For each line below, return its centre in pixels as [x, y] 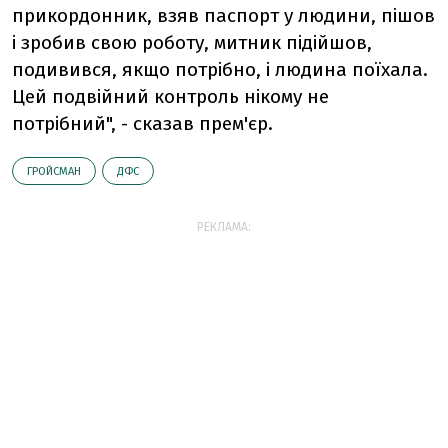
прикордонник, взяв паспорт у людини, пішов [223, 15]
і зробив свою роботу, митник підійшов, [192, 42]
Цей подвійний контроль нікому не [170, 96]
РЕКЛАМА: [224, 227]
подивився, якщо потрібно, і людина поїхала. [220, 69]
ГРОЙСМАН [54, 171]
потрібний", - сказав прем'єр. [142, 123]
